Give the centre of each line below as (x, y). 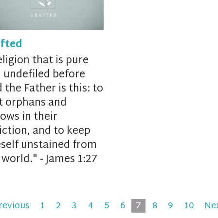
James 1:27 (72, 159)
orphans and (36, 103)
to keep (72, 131)
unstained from (59, 145)
